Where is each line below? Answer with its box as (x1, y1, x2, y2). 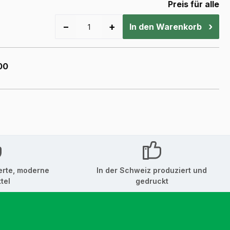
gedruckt (135, 177, 168, 186)
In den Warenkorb (129, 22, 202, 32)
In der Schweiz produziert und (97, 166, 207, 175)
